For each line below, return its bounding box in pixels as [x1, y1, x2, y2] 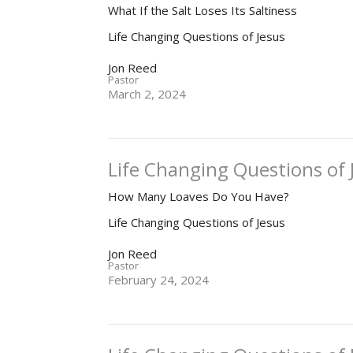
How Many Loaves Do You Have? [108, 188, 290, 205]
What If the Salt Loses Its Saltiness [108, 2, 298, 19]
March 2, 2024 [108, 86, 187, 102]
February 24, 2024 [108, 272, 210, 288]
